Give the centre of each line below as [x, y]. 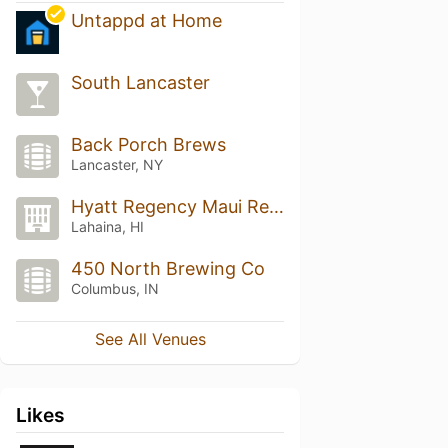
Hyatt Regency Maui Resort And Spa [276, 206]
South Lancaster [140, 83]
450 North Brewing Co [167, 268]
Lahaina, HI [107, 226]
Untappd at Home [146, 21]
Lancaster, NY [116, 165]
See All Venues [150, 338]
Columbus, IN [114, 288]
